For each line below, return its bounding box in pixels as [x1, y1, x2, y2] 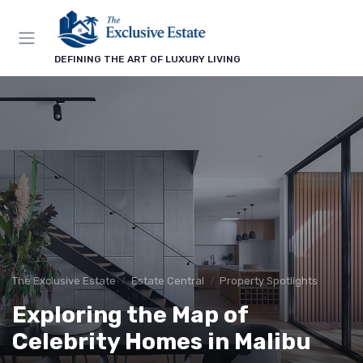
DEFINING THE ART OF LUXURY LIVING [54, 53, 241, 65]
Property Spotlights [220, 274, 318, 287]
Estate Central [131, 274, 204, 287]
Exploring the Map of [12, 301, 248, 328]
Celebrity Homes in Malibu [12, 327, 311, 355]
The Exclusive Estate [12, 274, 116, 287]
